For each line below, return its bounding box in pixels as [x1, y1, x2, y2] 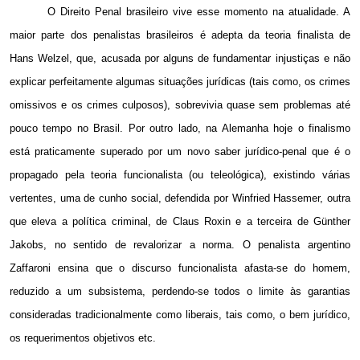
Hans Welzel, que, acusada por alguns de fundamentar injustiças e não [10, 52, 350, 65]
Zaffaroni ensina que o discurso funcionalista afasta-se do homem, [10, 262, 350, 275]
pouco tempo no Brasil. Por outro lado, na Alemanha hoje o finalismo [10, 122, 350, 135]
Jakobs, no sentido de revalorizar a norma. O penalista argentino [10, 239, 350, 252]
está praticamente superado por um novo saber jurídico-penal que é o [10, 145, 350, 158]
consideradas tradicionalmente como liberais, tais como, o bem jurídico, [10, 309, 350, 321]
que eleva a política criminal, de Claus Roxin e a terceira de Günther [10, 215, 350, 228]
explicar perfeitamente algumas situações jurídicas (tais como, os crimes [10, 76, 350, 88]
